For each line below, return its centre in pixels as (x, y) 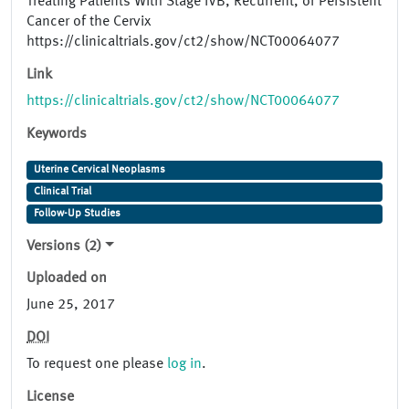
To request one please (97, 365)
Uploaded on (67, 279)
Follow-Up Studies (77, 214)
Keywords (57, 135)
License (50, 398)
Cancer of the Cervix (89, 22)
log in (184, 365)
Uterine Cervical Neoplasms (99, 170)
